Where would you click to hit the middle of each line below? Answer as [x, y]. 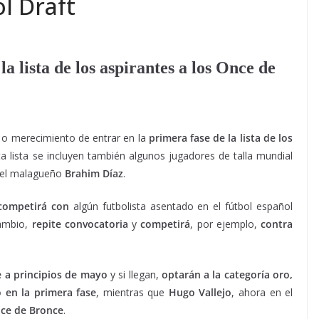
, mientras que [132, 292]
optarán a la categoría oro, [226, 274]
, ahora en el [262, 292]
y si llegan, [133, 274]
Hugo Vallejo [200, 292]
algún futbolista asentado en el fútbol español [181, 206]
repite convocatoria [78, 224]
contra [275, 224]
